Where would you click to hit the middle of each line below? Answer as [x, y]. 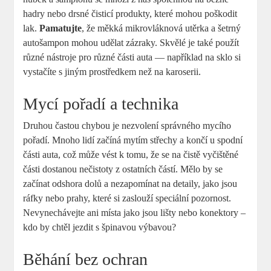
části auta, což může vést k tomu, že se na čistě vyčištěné [131, 155]
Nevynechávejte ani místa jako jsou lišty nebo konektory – [135, 213]
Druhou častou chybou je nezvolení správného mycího [127, 126]
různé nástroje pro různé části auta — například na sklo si [132, 57]
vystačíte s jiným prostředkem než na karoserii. [112, 72]
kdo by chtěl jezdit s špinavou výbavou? [100, 227]
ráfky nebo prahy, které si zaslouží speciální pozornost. [127, 198]
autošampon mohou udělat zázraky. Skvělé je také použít [131, 43]
